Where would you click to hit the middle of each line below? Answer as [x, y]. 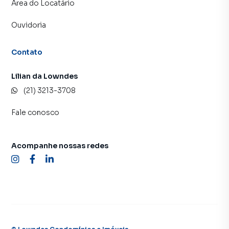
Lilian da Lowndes [44, 76]
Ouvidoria [29, 25]
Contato [27, 52]
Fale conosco [35, 112]
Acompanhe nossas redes [60, 145]
